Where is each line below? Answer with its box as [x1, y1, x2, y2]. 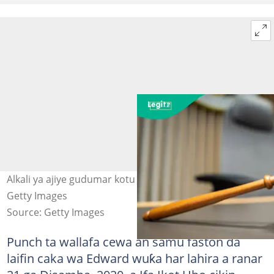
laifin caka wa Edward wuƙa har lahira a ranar [6, 250, 262, 267]
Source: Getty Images [6, 206, 105, 219]
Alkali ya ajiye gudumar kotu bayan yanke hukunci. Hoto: [6, 172, 265, 186]
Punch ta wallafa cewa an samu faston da [6, 233, 240, 250]
